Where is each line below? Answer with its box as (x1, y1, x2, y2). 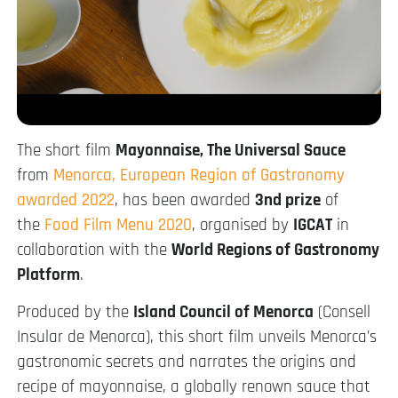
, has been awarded (115, 188, 255, 211)
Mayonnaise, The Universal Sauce (115, 139, 346, 162)
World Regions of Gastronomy (171, 238, 379, 261)
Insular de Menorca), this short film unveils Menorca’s (17, 326, 377, 348)
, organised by (192, 213, 293, 236)
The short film (17, 139, 115, 162)
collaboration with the (17, 238, 171, 261)
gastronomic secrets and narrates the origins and (17, 351, 356, 373)
